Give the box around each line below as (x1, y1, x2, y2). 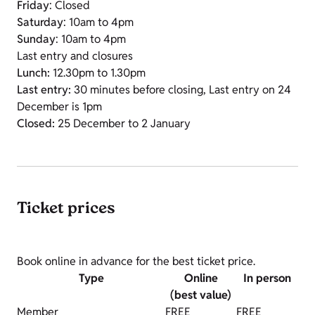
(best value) (170, 288, 231, 303)
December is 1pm (17, 99, 102, 115)
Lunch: (17, 65, 50, 81)
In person (243, 271, 291, 286)
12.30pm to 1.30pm (50, 65, 146, 81)
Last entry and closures (17, 49, 133, 64)
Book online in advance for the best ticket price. (17, 254, 255, 269)
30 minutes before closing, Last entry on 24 (71, 82, 291, 98)
